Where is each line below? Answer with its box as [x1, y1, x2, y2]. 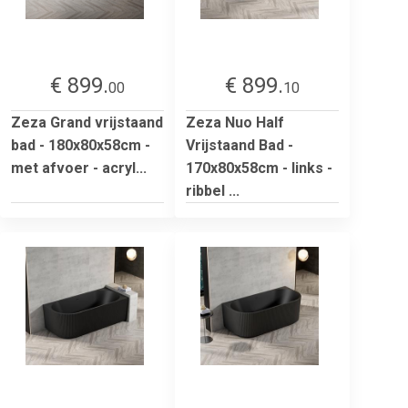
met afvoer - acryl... [11, 158, 147, 177]
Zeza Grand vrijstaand [11, 113, 163, 131]
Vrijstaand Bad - [186, 136, 293, 154]
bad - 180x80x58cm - [11, 136, 150, 154]
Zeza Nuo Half [186, 113, 284, 131]
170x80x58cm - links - [186, 158, 332, 177]
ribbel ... [186, 181, 240, 199]
